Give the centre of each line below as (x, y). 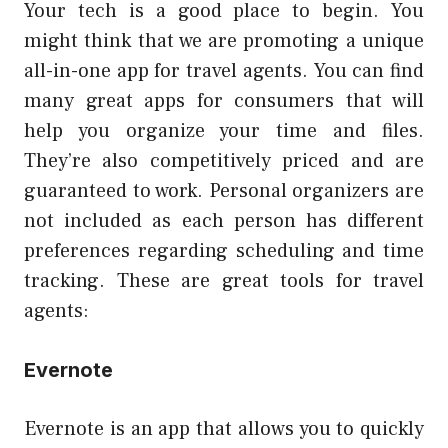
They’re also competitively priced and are (224, 161)
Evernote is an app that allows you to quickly (224, 429)
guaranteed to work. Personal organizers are (224, 191)
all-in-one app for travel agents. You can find (224, 71)
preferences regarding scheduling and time (224, 251)
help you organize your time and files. (224, 131)
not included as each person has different (224, 221)
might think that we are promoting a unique (224, 41)
